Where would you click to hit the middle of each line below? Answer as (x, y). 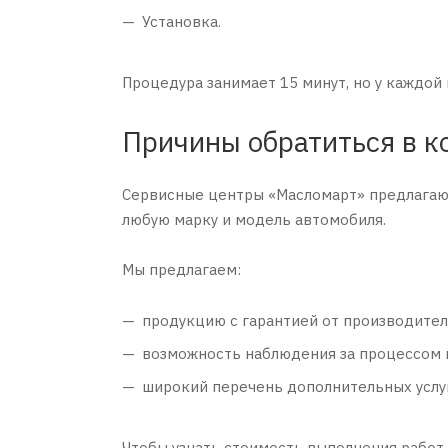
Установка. (181, 21)
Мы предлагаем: (181, 269)
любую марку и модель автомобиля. (256, 219)
